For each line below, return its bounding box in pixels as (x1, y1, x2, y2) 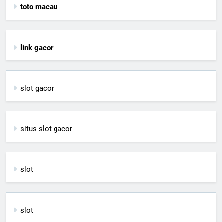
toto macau (20, 2, 57, 12)
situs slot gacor (20, 124, 72, 134)
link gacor (20, 43, 53, 53)
